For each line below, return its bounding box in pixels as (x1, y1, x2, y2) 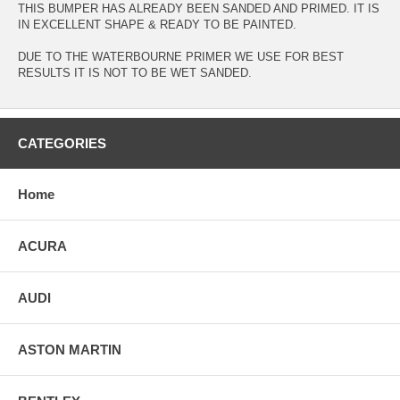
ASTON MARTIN (18, 341, 121, 357)
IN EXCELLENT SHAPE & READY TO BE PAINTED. (18, 17, 296, 31)
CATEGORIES (18, 135, 106, 151)
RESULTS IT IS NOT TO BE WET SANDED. (18, 65, 252, 79)
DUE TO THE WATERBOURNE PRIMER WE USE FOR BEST (18, 49, 344, 63)
